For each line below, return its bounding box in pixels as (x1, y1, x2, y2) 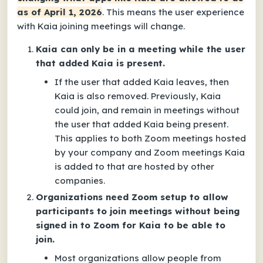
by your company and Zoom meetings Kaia (55, 146, 245, 158)
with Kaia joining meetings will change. (17, 20, 187, 32)
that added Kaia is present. (36, 57, 165, 69)
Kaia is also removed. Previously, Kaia (55, 90, 221, 102)
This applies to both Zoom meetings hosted (55, 132, 246, 144)
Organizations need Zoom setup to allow (36, 191, 228, 203)
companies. (55, 174, 105, 186)
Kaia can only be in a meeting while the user (36, 43, 245, 55)
